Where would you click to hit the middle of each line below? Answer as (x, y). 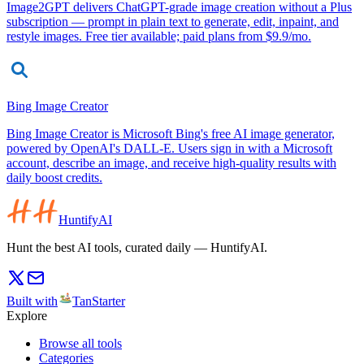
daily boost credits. (54, 177)
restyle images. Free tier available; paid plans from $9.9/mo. (159, 36)
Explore (27, 315)
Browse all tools (80, 343)
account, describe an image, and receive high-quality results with (171, 162)
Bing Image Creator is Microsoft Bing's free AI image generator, (171, 133)
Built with (32, 301)
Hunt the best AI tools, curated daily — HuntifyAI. (137, 247)
